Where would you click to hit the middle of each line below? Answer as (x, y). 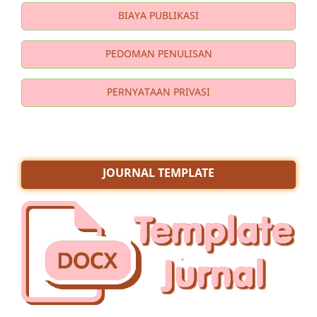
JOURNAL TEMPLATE (158, 173)
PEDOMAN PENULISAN (158, 53)
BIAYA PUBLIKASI (158, 15)
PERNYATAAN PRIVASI (158, 91)
